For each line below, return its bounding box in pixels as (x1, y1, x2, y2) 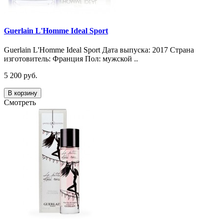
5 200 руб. (4, 71, 37, 80)
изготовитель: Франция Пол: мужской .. (4, 55, 138, 63)
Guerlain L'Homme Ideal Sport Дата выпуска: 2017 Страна (4, 46, 194, 55)
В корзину (8, 89, 37, 97)
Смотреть (4, 98, 36, 107)
